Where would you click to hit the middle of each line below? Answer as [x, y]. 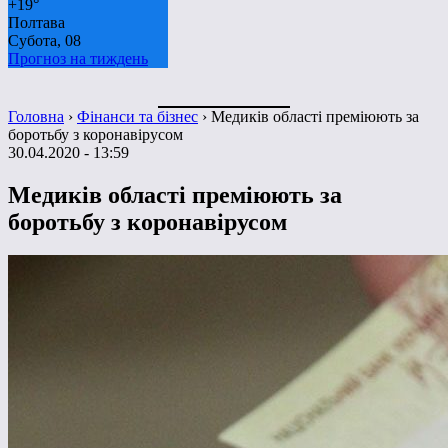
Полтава [36, 22]
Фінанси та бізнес [137, 116]
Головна [36, 116]
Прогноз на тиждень [78, 58]
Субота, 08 [44, 40]
